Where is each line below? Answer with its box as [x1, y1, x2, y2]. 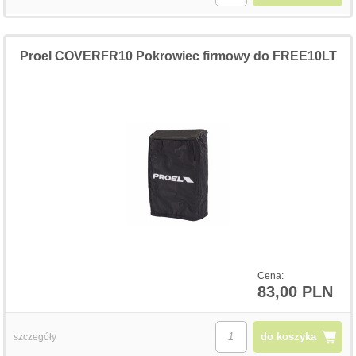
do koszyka [260, 330, 316, 342]
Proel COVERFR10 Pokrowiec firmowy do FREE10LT [19, 48, 337, 63]
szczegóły [14, 331, 57, 342]
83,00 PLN [257, 282, 333, 300]
